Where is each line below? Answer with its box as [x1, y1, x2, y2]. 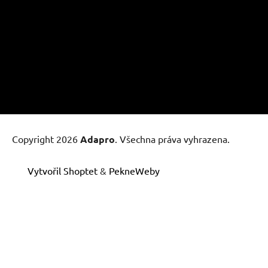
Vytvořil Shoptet [28, 164, 98, 176]
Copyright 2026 [12, 132, 80, 145]
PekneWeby [109, 164, 160, 176]
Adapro [80, 132, 115, 145]
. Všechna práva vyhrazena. [115, 132, 230, 145]
